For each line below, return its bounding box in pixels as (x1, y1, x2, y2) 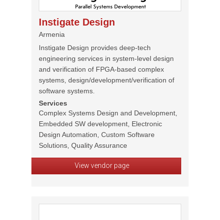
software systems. (39, 87, 95, 95)
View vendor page (74, 162, 129, 169)
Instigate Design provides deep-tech (39, 44, 151, 52)
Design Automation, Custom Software (39, 131, 155, 138)
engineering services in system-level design (39, 55, 174, 62)
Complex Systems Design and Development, (39, 109, 177, 117)
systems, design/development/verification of (39, 76, 174, 84)
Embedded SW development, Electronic (39, 120, 162, 128)
